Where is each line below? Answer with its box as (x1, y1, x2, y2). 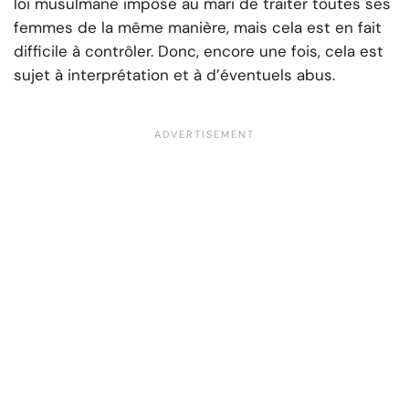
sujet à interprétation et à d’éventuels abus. (14, 65, 335, 86)
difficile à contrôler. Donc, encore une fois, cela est (14, 41, 383, 62)
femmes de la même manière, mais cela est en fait (14, 17, 382, 38)
